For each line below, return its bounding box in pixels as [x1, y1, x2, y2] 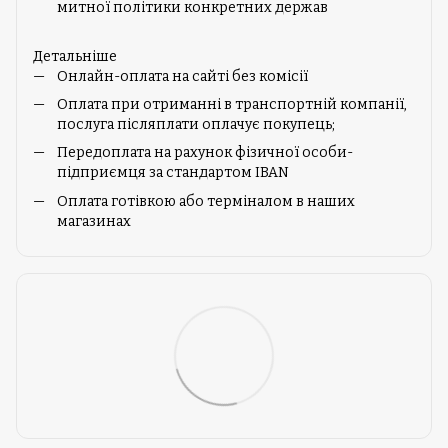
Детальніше [33, 47, 117, 65]
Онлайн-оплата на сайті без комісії [57, 67, 308, 85]
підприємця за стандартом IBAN [57, 164, 289, 182]
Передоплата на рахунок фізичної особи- [57, 144, 353, 162]
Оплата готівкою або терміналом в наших [57, 192, 355, 210]
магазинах [57, 212, 131, 230]
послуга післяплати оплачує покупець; [57, 116, 335, 133]
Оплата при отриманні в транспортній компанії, [57, 96, 407, 113]
